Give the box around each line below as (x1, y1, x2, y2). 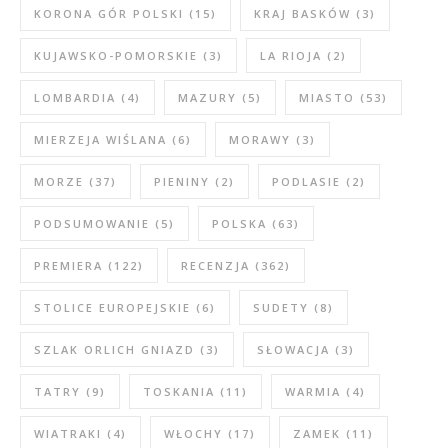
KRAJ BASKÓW (254, 6, 351, 21)
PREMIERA (34, 258, 103, 273)
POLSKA (212, 216, 267, 231)
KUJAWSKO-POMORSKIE (34, 48, 198, 63)
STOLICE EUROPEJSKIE (34, 300, 191, 315)
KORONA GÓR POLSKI (34, 6, 184, 21)
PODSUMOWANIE (34, 216, 150, 231)
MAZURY (178, 90, 237, 105)
